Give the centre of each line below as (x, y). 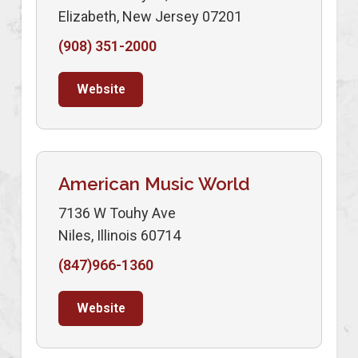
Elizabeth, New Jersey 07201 (150, 16)
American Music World (154, 183)
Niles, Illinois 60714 (119, 235)
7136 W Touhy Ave (117, 213)
